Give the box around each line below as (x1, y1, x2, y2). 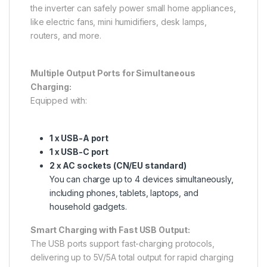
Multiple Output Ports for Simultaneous (30, 68, 195, 79)
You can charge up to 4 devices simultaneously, (49, 174, 234, 185)
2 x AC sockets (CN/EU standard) (49, 160, 187, 171)
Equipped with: (30, 95, 88, 106)
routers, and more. (30, 30, 101, 41)
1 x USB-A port (49, 133, 109, 144)
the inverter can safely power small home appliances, (30, 3, 236, 14)
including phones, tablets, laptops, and (49, 188, 198, 198)
